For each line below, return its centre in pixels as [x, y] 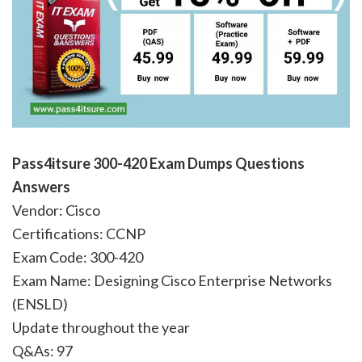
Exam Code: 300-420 [78, 257]
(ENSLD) [40, 304]
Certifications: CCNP [79, 234]
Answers [41, 187]
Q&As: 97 [42, 351]
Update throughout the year [101, 328]
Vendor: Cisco [56, 210]
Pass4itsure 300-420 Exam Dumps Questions [158, 164]
